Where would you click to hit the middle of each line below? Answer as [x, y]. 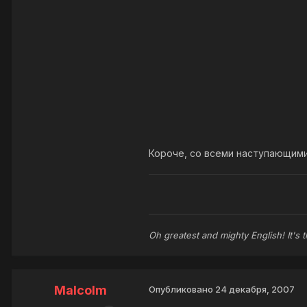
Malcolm [80, 291]
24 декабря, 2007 [255, 290]
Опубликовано [182, 290]
